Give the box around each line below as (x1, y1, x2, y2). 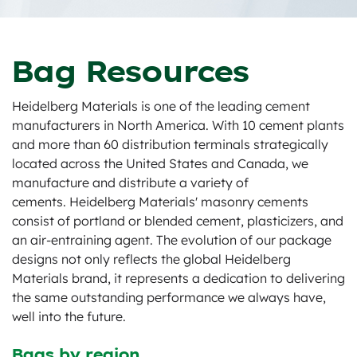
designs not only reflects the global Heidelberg (12, 251, 291, 267)
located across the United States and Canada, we (12, 155, 308, 171)
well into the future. (12, 308, 126, 324)
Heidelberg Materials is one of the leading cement (12, 98, 310, 114)
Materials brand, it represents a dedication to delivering (12, 270, 345, 286)
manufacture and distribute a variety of (12, 175, 249, 190)
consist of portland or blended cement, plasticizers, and (12, 213, 343, 229)
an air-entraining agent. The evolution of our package (12, 232, 331, 248)
